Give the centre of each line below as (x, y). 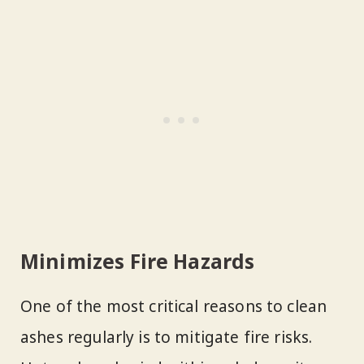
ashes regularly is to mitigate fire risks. (167, 338)
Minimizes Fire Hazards (138, 261)
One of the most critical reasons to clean (174, 307)
